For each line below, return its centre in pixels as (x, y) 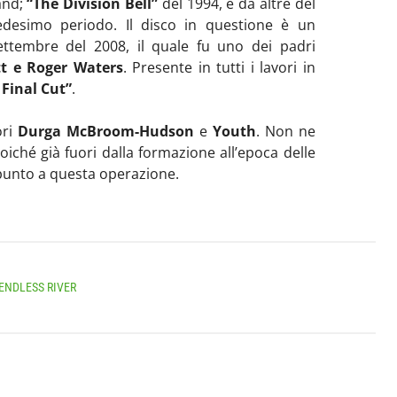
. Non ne (285, 131)
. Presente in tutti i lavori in (219, 67)
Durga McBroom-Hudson (105, 131)
